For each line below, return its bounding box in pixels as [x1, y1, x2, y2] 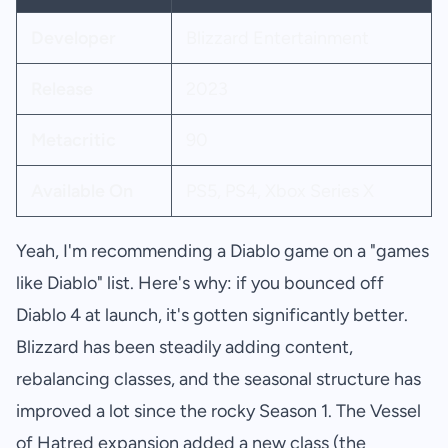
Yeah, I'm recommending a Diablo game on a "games [16, 240, 429, 263]
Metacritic [30, 129, 116, 152]
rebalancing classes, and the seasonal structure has [16, 368, 421, 391]
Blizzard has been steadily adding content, [16, 336, 353, 359]
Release [30, 78, 93, 101]
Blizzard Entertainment [185, 27, 369, 50]
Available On [30, 180, 133, 203]
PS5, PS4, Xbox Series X [185, 180, 374, 203]
